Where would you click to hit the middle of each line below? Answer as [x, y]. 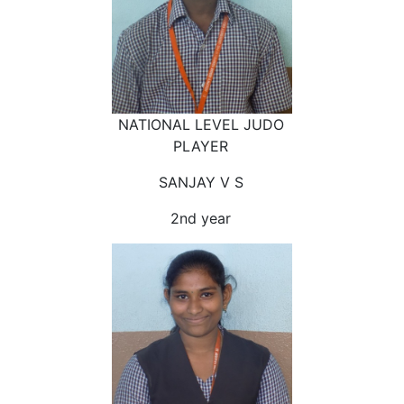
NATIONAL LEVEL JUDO [201, 124]
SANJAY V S [201, 182]
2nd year [201, 218]
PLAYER [201, 146]
